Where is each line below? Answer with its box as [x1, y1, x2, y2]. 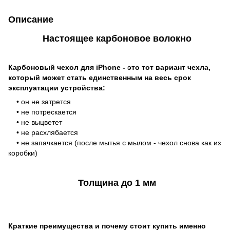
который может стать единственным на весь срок [8, 73, 191, 82]
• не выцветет [8, 118, 62, 126]
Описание [8, 14, 53, 25]
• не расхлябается [8, 128, 78, 137]
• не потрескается [8, 107, 76, 116]
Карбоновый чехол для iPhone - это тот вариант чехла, [8, 63, 210, 71]
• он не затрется [8, 97, 71, 106]
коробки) [8, 148, 37, 157]
